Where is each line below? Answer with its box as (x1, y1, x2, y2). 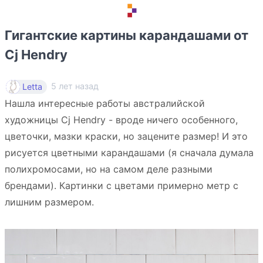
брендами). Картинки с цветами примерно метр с (5, 180, 238, 191)
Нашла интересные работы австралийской (5, 97, 205, 109)
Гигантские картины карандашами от (5, 28, 248, 43)
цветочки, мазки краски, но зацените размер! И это (5, 130, 248, 142)
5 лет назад (51, 81, 99, 92)
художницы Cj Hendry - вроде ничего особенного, (5, 114, 238, 126)
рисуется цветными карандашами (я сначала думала (5, 147, 254, 159)
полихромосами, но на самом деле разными (5, 163, 213, 175)
